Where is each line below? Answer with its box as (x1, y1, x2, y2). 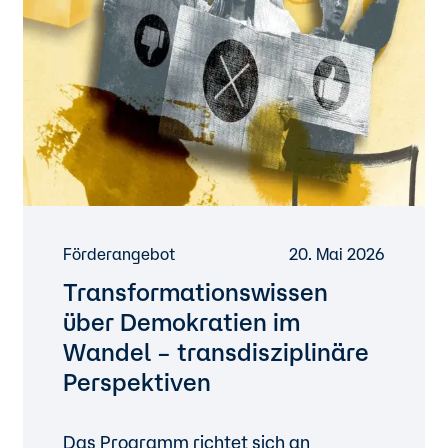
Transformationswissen (63, 278, 329, 306)
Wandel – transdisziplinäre (63, 338, 370, 366)
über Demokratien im (63, 308, 301, 336)
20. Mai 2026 (288, 245, 385, 263)
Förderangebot (63, 245, 176, 263)
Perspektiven (63, 368, 212, 396)
